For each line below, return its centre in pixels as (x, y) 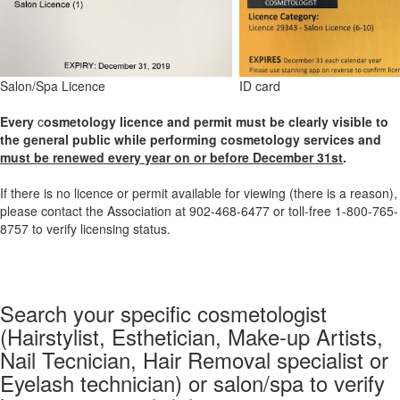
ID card (260, 86)
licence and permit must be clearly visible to (254, 121)
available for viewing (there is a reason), (284, 193)
